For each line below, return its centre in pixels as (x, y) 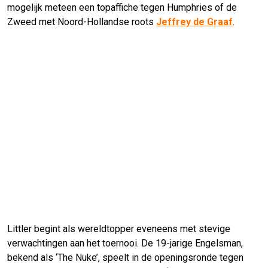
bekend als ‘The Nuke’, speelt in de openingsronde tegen (125, 257)
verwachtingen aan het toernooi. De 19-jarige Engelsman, (125, 243)
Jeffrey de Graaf (194, 22)
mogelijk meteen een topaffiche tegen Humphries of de (122, 7)
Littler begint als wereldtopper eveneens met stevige (119, 229)
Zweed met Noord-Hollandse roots (82, 22)
